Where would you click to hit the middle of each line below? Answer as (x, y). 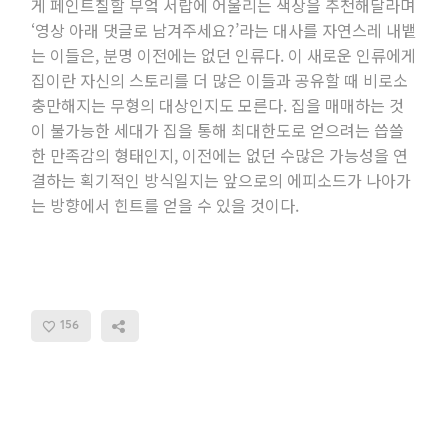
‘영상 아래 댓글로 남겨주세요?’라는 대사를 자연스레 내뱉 (224, 30)
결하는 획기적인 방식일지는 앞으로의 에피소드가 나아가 (221, 180)
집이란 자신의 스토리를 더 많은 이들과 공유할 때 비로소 (220, 80)
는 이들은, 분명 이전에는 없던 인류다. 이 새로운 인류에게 (224, 55)
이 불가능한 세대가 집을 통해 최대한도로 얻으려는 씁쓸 (218, 130)
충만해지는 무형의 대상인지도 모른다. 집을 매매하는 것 (218, 105)
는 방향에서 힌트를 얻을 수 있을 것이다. (165, 205)
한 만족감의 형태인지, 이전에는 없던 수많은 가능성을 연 (220, 155)
